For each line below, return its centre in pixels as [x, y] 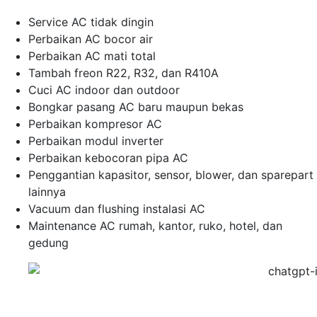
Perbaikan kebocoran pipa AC [108, 158]
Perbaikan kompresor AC [95, 124]
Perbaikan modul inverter [96, 141]
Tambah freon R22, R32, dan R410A [123, 73]
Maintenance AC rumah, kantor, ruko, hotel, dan [155, 226]
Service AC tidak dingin [91, 22]
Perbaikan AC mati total [92, 56]
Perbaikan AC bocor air [91, 39]
